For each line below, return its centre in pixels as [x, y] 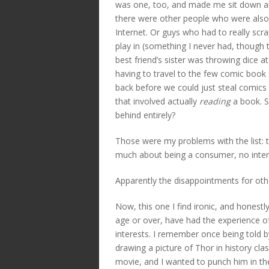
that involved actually [157, 101]
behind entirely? [145, 115]
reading [215, 101]
